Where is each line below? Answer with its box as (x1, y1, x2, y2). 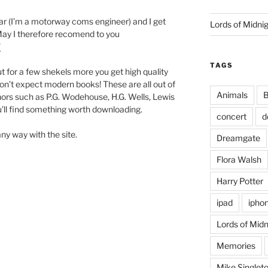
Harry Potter (216, 176, 263, 186)
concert (216, 111, 246, 121)
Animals (216, 90, 248, 100)
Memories (216, 240, 255, 251)
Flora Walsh (216, 154, 261, 165)
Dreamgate (216, 133, 260, 143)
